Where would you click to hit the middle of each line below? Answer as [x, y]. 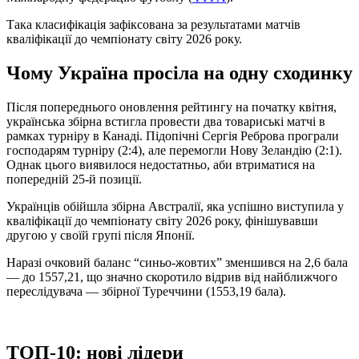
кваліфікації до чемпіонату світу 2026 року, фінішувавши [162, 220]
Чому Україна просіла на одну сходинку [179, 73]
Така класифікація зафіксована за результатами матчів [153, 24]
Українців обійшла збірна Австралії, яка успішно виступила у [175, 206]
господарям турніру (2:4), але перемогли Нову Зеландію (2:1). [174, 150]
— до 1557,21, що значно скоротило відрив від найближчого [172, 276]
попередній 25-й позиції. [74, 179]
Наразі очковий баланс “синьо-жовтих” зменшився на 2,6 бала [177, 262]
